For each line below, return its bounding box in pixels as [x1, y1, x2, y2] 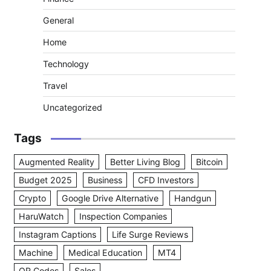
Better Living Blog [110, 157, 180, 167]
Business [88, 175, 122, 185]
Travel [43, 80, 67, 91]
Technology [43, 59, 89, 69]
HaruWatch [19, 211, 64, 221]
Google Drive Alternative [62, 193, 158, 203]
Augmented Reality [19, 157, 94, 167]
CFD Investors [138, 175, 194, 185]
